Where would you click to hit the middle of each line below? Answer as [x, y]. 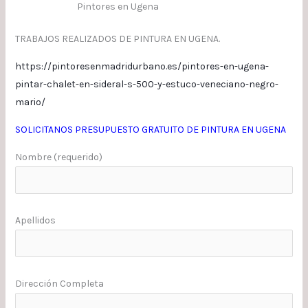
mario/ [30, 102]
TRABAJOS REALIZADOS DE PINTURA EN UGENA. [117, 38]
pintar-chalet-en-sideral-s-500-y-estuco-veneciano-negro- [146, 84]
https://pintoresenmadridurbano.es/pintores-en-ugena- [142, 66]
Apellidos [35, 220]
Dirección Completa [59, 283]
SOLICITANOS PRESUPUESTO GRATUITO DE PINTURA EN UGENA [150, 129]
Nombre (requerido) [58, 157]
